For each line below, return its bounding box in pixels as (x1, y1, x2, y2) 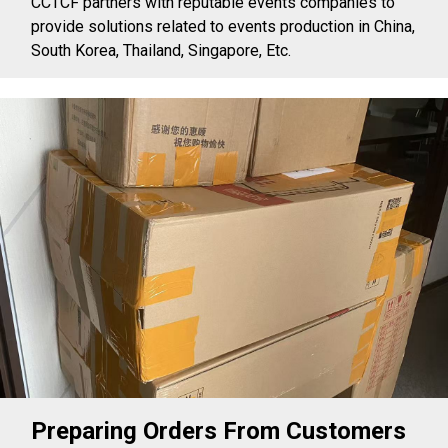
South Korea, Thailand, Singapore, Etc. (31, 40, 292, 60)
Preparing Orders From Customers (31, 416, 407, 445)
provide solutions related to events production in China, (31, 16, 416, 36)
